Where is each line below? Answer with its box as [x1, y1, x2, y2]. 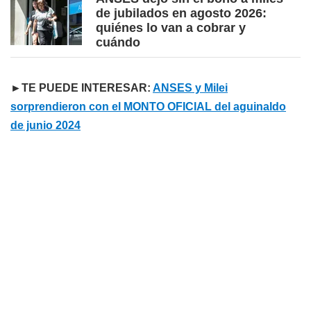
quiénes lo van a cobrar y [96, 21, 246, 35]
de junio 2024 [10, 119, 81, 132]
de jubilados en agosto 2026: [96, 6, 267, 21]
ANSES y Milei [153, 82, 228, 94]
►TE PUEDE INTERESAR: [10, 82, 153, 94]
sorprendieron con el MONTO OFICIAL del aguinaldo [10, 101, 286, 113]
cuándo [96, 35, 140, 50]
